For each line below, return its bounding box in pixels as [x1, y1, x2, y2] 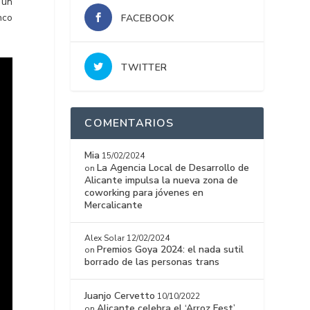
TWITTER [121, 61, 167, 75]
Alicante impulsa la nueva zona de [84, 174, 239, 188]
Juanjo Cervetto [84, 289, 156, 303]
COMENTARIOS [84, 116, 174, 131]
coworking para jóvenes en [84, 186, 204, 200]
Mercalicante [84, 199, 143, 212]
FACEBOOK [121, 12, 175, 26]
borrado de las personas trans [84, 255, 220, 269]
